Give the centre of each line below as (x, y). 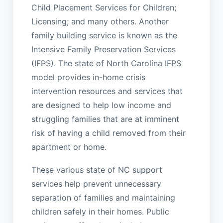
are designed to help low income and (101, 105)
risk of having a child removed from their (108, 133)
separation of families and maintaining (103, 198)
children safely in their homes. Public (100, 212)
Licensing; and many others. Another (100, 21)
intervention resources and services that (107, 91)
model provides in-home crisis (88, 77)
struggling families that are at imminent (105, 119)
